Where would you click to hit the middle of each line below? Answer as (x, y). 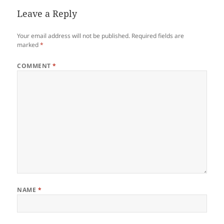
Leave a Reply (47, 13)
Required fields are (158, 35)
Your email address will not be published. (74, 35)
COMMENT (35, 65)
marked (29, 44)
